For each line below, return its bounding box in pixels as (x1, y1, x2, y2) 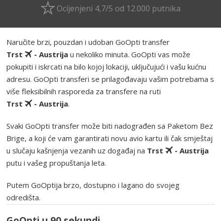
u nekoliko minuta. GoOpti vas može (68, 49, 191, 59)
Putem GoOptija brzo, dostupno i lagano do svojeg (6, 180, 180, 190)
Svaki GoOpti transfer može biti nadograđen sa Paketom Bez (6, 120, 214, 131)
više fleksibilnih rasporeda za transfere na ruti (6, 86, 161, 96)
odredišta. (6, 192, 41, 202)
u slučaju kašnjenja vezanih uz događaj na (6, 145, 147, 155)
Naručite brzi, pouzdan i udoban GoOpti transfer (6, 37, 170, 47)
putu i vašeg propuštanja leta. (6, 157, 107, 168)
